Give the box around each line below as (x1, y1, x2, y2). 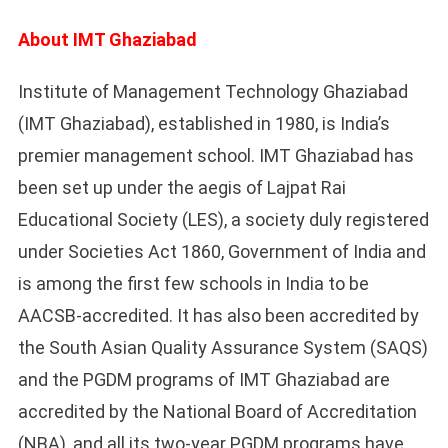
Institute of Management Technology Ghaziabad (17, 81, 408, 103)
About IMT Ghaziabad (17, 29, 197, 51)
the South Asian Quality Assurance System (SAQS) (17, 337, 428, 359)
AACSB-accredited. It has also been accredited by (17, 305, 419, 327)
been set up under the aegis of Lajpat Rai (17, 177, 346, 199)
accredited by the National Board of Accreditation (17, 401, 417, 423)
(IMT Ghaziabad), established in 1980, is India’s (17, 113, 390, 135)
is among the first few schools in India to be (17, 273, 369, 295)
